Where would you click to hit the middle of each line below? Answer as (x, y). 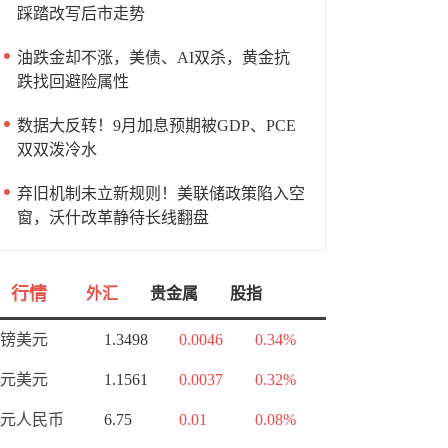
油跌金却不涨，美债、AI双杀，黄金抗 (153, 57)
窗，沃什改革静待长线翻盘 (113, 217)
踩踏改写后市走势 (81, 13)
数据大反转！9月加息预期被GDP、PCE (156, 125)
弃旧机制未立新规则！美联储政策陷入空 (161, 193)
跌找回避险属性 (73, 81)
